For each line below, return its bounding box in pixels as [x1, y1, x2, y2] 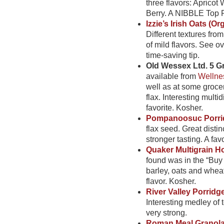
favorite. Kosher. [146, 103, 203, 112]
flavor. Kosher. [146, 177, 196, 185]
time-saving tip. [146, 51, 199, 59]
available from [146, 72, 198, 80]
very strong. [146, 208, 187, 217]
